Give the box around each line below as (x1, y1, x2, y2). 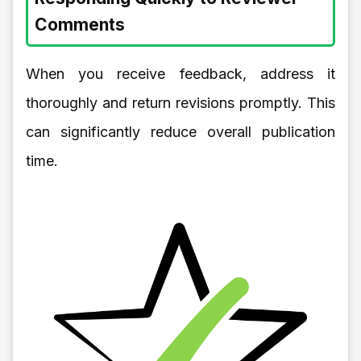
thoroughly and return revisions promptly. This (26, 93, 335, 111)
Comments (35, 14, 125, 35)
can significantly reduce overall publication (26, 122, 335, 140)
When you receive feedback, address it (26, 64, 335, 82)
